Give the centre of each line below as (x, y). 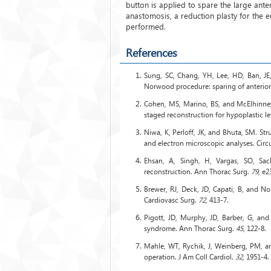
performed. (146, 26)
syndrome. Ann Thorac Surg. (190, 228)
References (152, 52)
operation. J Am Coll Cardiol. (190, 256)
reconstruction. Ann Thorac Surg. (198, 171)
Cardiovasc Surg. (171, 200)
